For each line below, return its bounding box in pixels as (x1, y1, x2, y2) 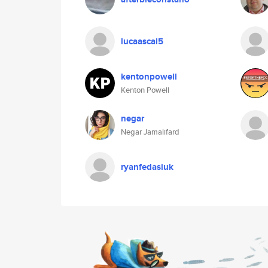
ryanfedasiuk (121, 160, 173, 173)
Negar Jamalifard (121, 126, 179, 138)
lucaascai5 (121, 35, 163, 48)
